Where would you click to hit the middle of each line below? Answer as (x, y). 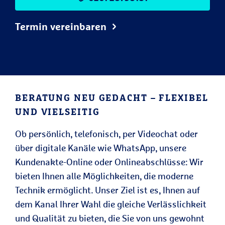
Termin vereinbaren (61, 26)
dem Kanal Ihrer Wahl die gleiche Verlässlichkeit (111, 204)
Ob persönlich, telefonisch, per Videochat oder (106, 134)
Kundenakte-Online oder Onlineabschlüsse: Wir (109, 162)
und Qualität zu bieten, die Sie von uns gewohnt (110, 218)
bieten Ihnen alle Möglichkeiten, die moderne (104, 176)
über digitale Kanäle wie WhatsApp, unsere (101, 148)
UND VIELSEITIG (58, 111)
